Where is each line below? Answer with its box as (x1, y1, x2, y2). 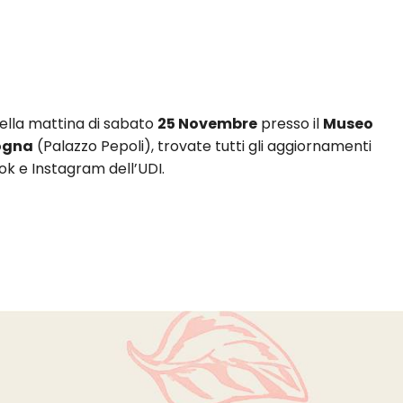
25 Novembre (157, 113, 258, 135)
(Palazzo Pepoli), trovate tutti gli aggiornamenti (33, 136, 372, 157)
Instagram (31, 158, 106, 180)
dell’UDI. (105, 158, 166, 180)
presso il (257, 113, 324, 135)
